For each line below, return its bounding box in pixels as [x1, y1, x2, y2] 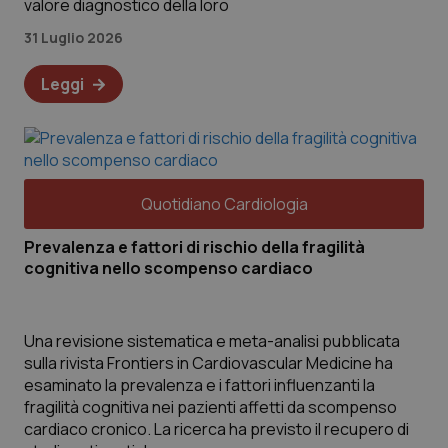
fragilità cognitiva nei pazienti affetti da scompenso [24, 396, 397, 418]
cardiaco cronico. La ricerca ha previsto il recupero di [24, 418, 409, 440]
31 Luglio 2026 [24, 28, 123, 47]
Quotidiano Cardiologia [140, 193, 308, 215]
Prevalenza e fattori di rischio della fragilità [24, 236, 365, 258]
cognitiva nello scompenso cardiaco [24, 257, 313, 279]
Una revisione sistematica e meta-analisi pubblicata [24, 330, 400, 352]
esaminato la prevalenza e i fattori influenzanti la [24, 374, 375, 396]
